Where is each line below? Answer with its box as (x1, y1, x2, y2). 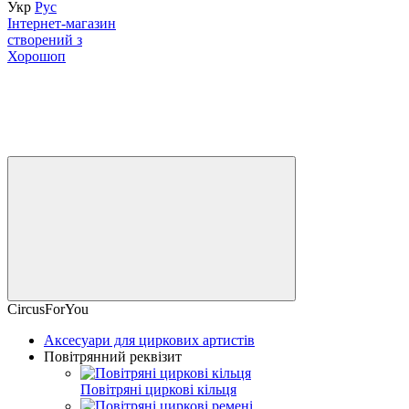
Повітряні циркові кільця (80, 381, 236, 397)
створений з (7, 31, 82, 47)
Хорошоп (7, 47, 66, 64)
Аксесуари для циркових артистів (44, 331, 255, 348)
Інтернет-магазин (7, 15, 116, 31)
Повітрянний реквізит (44, 348, 182, 364)
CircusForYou (7, 300, 89, 317)
